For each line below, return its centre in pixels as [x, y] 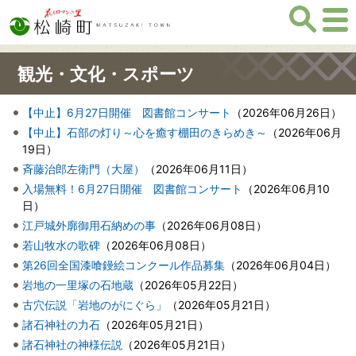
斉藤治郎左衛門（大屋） [83, 169]
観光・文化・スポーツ [106, 74]
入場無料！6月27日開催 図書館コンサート [132, 189]
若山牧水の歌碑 [61, 245]
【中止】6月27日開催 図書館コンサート [127, 112]
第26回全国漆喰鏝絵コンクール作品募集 [124, 265]
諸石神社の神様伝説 [72, 344]
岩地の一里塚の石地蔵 [78, 285]
